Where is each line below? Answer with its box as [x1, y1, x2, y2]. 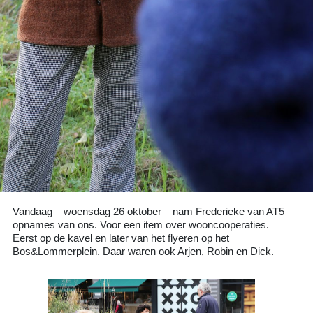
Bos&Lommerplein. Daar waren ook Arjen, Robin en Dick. [13, 245, 274, 257]
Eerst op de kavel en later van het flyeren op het [13, 231, 229, 244]
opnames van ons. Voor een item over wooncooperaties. [13, 218, 269, 231]
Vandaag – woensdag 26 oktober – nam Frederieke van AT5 [13, 205, 284, 217]
